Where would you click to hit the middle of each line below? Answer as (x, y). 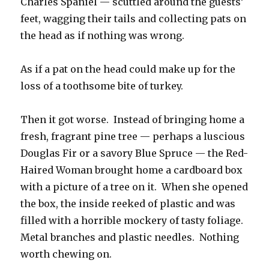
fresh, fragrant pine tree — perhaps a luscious (133, 137)
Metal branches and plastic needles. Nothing (130, 237)
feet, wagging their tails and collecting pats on (134, 19)
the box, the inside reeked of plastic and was (128, 204)
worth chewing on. (66, 254)
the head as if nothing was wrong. (103, 36)
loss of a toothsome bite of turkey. (102, 86)
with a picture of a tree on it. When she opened (134, 187)
